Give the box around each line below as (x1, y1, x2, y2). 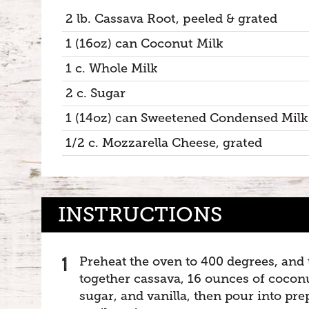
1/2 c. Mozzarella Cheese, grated (66, 136, 262, 150)
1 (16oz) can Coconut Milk (66, 37, 223, 50)
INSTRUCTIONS (58, 203, 222, 226)
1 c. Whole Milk (66, 61, 158, 75)
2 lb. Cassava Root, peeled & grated (66, 12, 277, 26)
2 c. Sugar (66, 86, 126, 100)
